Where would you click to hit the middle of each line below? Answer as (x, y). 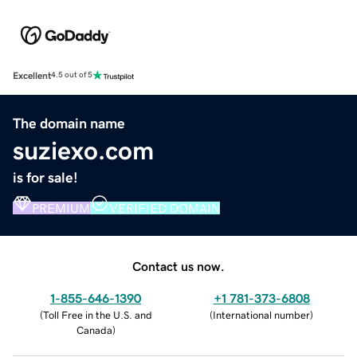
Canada (94, 330)
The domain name (69, 123)
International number (261, 315)
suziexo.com (83, 150)
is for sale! (45, 177)
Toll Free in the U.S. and (97, 315)
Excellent (32, 75)
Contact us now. (178, 266)
